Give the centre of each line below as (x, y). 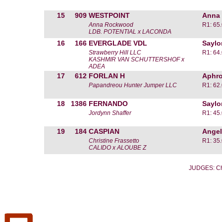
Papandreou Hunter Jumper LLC (133, 85)
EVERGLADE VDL (118, 43)
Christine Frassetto (114, 141)
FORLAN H (107, 76)
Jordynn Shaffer (110, 113)
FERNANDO (108, 104)
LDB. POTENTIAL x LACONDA (130, 32)
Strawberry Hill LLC (115, 53)
